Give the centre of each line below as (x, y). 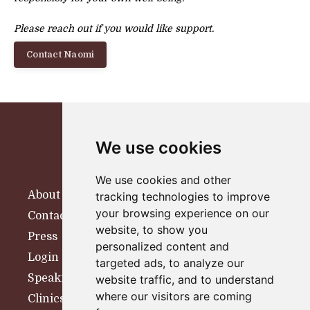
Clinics (46, 299)
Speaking (53, 278)
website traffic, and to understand (184, 280)
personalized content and (162, 246)
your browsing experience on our (182, 213)
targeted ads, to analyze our (170, 263)
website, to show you (151, 230)
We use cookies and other (163, 180)
